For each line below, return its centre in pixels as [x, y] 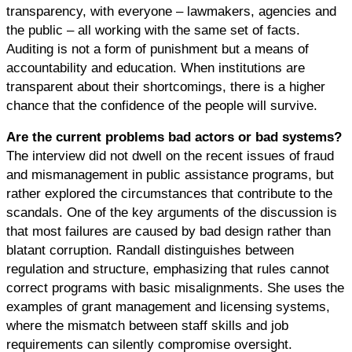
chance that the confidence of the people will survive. [162, 105]
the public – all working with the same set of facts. [153, 29]
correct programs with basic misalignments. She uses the [175, 288]
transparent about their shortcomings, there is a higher [166, 86]
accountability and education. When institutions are [156, 67]
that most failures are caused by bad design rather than [169, 231]
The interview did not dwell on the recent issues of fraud [170, 156]
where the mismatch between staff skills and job [147, 326]
